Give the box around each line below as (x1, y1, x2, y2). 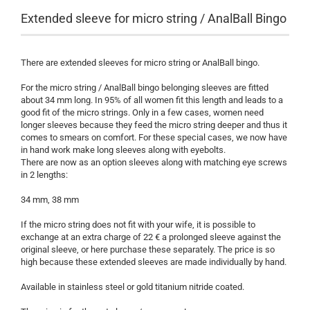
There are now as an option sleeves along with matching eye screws (21, 157, 287, 167)
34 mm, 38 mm (21, 194, 79, 205)
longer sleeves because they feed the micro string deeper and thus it (21, 120, 287, 130)
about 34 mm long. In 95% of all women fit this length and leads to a (21, 95, 283, 105)
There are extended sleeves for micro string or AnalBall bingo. (21, 57, 259, 68)
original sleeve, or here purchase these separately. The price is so (21, 244, 275, 255)
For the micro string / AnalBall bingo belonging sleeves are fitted (21, 82, 268, 93)
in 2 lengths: (21, 170, 68, 180)
